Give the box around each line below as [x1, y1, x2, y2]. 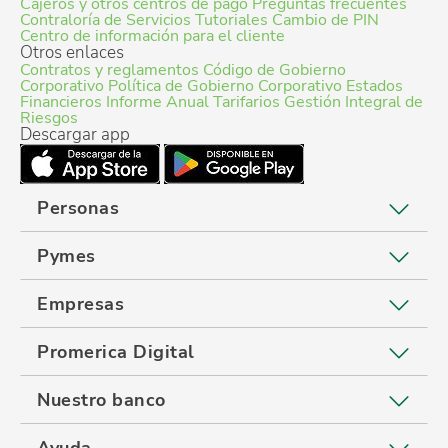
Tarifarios [213, 91, 280, 114]
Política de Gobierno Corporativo [108, 75, 342, 98]
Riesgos [20, 107, 78, 130]
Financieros [20, 91, 102, 114]
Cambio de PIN [272, 9, 379, 32]
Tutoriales [195, 9, 268, 32]
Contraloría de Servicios [20, 9, 191, 32]
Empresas [37, 292, 124, 317]
